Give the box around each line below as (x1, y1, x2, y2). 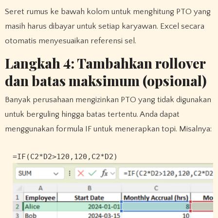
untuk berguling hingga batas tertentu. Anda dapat (4, 110, 180, 119)
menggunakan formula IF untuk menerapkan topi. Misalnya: (4, 125, 212, 134)
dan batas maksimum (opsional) (4, 71, 207, 90)
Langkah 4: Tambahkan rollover (4, 54, 205, 72)
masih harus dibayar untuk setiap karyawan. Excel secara (4, 21, 204, 31)
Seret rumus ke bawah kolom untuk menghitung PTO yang (4, 7, 211, 16)
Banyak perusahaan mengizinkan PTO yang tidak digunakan (4, 95, 211, 105)
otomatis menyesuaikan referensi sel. (4, 36, 136, 45)
